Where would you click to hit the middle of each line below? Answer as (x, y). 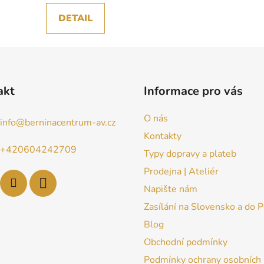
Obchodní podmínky (186, 242)
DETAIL (75, 19)
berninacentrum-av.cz (70, 123)
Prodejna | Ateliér (181, 172)
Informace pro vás (193, 91)
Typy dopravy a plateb (190, 154)
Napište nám (171, 189)
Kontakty (163, 136)
